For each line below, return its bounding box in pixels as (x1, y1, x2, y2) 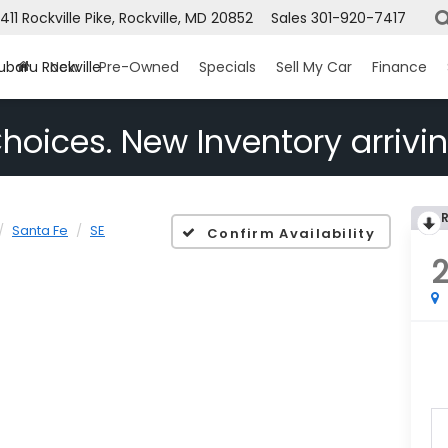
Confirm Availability (206, 223, 375, 243)
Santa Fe (12, 221, 68, 241)
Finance (372, 57, 427, 78)
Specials (199, 57, 256, 78)
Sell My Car (276, 57, 352, 78)
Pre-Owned (99, 57, 179, 78)
